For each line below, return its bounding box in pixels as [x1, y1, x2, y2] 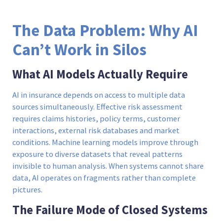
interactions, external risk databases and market [12, 125, 180, 136]
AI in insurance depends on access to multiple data [12, 89, 185, 100]
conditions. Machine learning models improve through [12, 137, 198, 147]
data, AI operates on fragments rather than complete [12, 172, 196, 183]
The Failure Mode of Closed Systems [12, 202, 208, 218]
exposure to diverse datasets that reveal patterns [12, 148, 183, 159]
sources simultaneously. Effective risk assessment [12, 101, 183, 112]
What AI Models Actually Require [12, 66, 188, 82]
